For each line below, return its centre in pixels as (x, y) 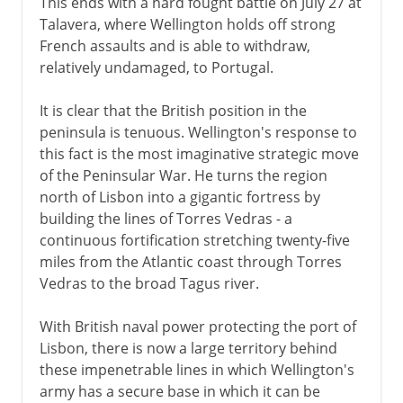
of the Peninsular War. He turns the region (183, 175)
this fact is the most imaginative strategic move (199, 153)
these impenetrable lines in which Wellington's (197, 369)
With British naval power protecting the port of (197, 326)
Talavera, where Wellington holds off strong (187, 24)
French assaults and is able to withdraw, (175, 45)
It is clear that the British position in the (173, 110)
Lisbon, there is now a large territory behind (188, 348)
